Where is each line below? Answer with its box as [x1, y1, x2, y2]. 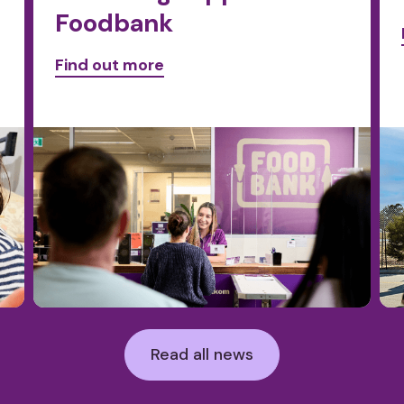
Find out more [55, 54, 165, 76]
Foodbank [55, 6, 174, 40]
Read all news [151, 344, 253, 365]
